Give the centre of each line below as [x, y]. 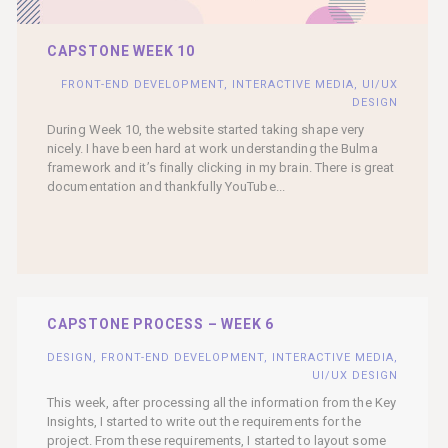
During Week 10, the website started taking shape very [206, 129]
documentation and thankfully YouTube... [166, 186]
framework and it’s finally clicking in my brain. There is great [221, 167]
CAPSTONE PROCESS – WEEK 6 [160, 324]
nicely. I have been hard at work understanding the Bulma [212, 148]
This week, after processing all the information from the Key [222, 402]
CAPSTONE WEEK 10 [121, 50]
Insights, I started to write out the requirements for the [204, 421]
